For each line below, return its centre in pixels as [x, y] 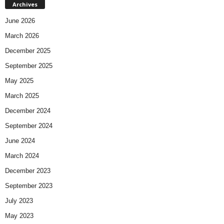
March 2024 [22, 155]
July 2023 [19, 200]
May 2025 [19, 80]
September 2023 [29, 185]
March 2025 [22, 95]
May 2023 [19, 215]
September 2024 [29, 125]
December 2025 [28, 50]
